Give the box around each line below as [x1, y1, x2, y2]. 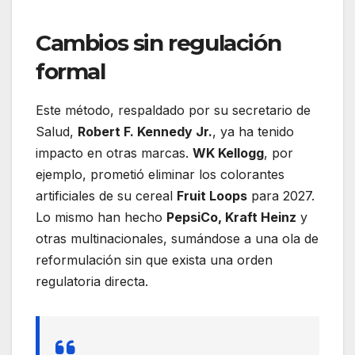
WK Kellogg [193, 145, 264, 162]
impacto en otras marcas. [36, 145, 193, 162]
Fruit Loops [177, 188, 247, 204]
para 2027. [247, 188, 315, 204]
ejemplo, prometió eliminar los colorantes [36, 166, 284, 183]
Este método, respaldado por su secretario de [36, 102, 311, 119]
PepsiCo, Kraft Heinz [166, 209, 296, 226]
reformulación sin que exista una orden [36, 252, 273, 269]
